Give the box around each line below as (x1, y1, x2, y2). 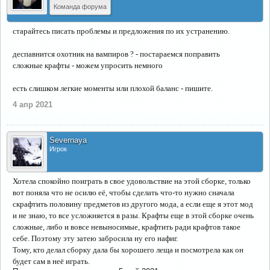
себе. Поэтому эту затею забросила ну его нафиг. (13, 234, 178, 243)
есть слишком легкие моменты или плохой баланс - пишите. (13, 84, 213, 93)
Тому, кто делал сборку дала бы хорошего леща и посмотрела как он (13, 245, 243, 254)
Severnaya (49, 136, 87, 145)
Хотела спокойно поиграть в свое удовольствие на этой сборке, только (13, 177, 251, 186)
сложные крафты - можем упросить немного (13, 61, 163, 70)
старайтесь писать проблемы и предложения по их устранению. (13, 27, 230, 36)
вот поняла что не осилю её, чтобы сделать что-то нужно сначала (13, 188, 234, 197)
